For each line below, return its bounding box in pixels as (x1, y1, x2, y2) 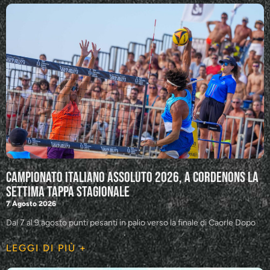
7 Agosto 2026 (6, 199, 56, 208)
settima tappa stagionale (6, 183, 130, 201)
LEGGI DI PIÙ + (6, 242, 87, 254)
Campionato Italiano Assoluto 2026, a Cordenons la (6, 168, 259, 186)
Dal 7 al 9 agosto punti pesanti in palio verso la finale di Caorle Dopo (6, 217, 256, 228)
